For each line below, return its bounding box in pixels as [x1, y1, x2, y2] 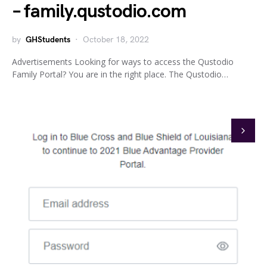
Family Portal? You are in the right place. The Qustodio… [12, 69, 228, 80]
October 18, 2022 [83, 35, 149, 45]
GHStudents [26, 35, 70, 45]
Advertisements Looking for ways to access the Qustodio [12, 56, 234, 67]
